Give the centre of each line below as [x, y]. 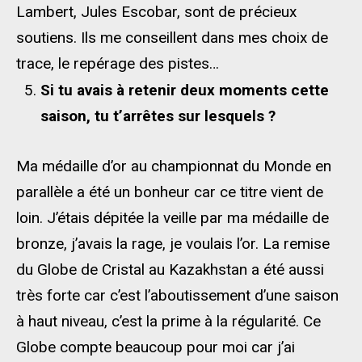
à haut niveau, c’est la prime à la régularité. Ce [168, 321]
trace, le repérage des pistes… [118, 63]
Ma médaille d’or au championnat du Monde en [174, 166]
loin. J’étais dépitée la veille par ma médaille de [173, 218]
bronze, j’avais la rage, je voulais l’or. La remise [173, 244]
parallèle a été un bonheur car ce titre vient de [170, 192]
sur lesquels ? [227, 116]
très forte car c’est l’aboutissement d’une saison [177, 295]
